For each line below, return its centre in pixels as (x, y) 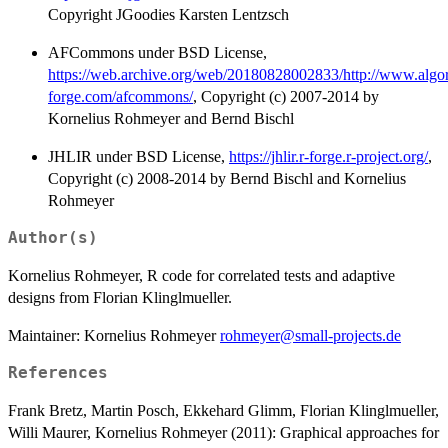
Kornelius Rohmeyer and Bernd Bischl (171, 118)
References (58, 372)
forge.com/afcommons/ (120, 96)
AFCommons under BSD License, (157, 52)
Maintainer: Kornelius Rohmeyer (114, 335)
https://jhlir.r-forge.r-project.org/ (328, 156)
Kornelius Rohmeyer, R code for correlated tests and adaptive (201, 275)
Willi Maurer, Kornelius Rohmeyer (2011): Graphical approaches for (223, 432)
